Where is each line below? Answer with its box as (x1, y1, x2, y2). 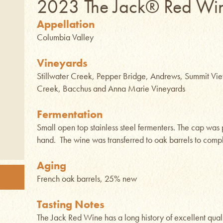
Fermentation (37, 107, 103, 121)
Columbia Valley (37, 31, 94, 43)
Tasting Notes (37, 197, 105, 212)
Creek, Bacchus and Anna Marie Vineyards (37, 83, 185, 94)
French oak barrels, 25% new (37, 173, 137, 184)
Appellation (37, 17, 95, 31)
